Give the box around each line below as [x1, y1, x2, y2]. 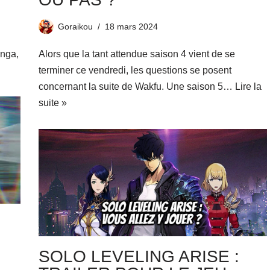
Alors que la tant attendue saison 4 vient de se [38, 48, 235, 59]
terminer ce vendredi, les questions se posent [38, 64, 231, 75]
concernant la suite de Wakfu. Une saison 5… [38, 81, 235, 92]
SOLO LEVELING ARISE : [38, 246, 239, 266]
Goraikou [57, 21, 93, 31]
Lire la [234, 81, 262, 92]
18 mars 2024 [104, 21, 158, 31]
